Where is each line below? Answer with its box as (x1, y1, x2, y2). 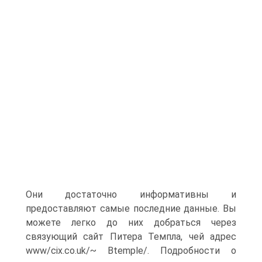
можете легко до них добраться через (26, 217, 236, 228)
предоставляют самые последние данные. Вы (26, 203, 236, 214)
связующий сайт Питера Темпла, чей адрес (26, 231, 236, 242)
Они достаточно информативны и (26, 189, 236, 200)
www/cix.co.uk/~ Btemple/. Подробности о (26, 245, 236, 256)
